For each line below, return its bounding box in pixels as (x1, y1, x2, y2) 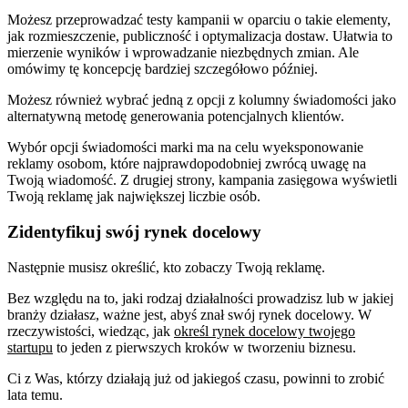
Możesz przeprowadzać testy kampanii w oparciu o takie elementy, (7, 12, 391, 28)
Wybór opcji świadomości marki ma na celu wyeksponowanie (7, 139, 363, 156)
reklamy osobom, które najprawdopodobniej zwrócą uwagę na (7, 156, 366, 172)
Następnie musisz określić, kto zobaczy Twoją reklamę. (7, 259, 325, 275)
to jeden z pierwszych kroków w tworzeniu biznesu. (53, 339, 356, 355)
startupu (7, 339, 53, 355)
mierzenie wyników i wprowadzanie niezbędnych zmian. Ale (7, 45, 359, 61)
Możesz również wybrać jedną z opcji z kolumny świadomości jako (7, 92, 396, 108)
